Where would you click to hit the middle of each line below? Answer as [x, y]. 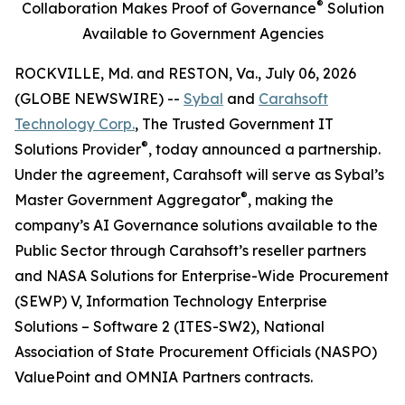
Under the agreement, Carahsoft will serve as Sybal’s [199, 174]
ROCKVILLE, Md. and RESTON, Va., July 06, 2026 [185, 73]
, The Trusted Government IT [234, 124]
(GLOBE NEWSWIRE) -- [99, 99]
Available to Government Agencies [202, 33]
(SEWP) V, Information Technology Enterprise [171, 301]
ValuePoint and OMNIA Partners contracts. [164, 377]
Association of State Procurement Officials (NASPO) [196, 352]
